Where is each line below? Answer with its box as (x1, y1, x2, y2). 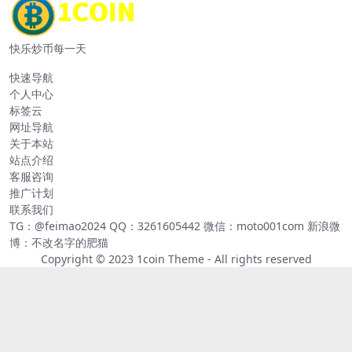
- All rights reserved (203, 251, 312, 267)
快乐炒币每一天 (9, 41, 86, 57)
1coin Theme (136, 251, 204, 267)
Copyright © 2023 (40, 251, 137, 267)
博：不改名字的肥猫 (9, 235, 108, 251)
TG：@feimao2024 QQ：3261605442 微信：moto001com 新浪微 (9, 218, 340, 234)
